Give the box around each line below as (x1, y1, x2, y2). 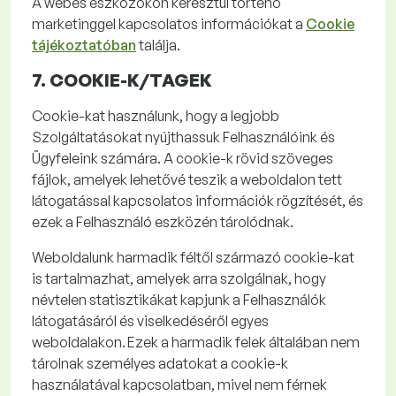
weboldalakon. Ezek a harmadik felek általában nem (32, 333, 360, 351)
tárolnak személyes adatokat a (32, 354, 231, 372)
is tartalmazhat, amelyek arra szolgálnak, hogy (32, 270, 326, 287)
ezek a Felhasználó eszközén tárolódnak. (32, 213, 293, 231)
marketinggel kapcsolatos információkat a (32, 15, 306, 33)
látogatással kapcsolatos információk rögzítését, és (32, 192, 363, 209)
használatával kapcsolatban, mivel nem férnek (32, 376, 327, 393)
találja (139, 36, 177, 54)
